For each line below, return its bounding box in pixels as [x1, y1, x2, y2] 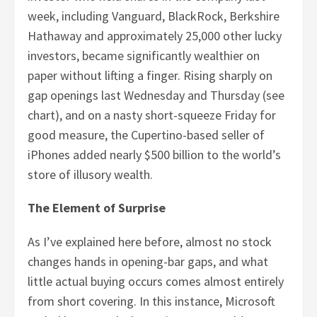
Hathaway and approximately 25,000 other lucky [28, 28, 282, 45]
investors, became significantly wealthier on [28, 47, 260, 64]
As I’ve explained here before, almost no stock [28, 233, 272, 250]
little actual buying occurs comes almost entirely [28, 272, 284, 289]
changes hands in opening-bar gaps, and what [28, 253, 269, 270]
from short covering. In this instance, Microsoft [28, 292, 276, 309]
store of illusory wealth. [28, 166, 154, 183]
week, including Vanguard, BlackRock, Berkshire [28, 8, 280, 25]
